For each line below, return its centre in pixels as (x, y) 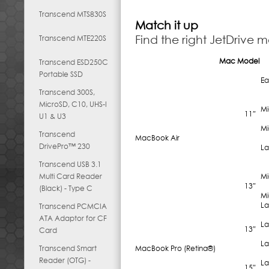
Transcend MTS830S (73, 14)
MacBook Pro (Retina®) (175, 248)
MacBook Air (157, 138)
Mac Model (239, 61)
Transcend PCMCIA (73, 206)
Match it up (167, 25)
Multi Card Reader (71, 176)
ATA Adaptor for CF (73, 218)
